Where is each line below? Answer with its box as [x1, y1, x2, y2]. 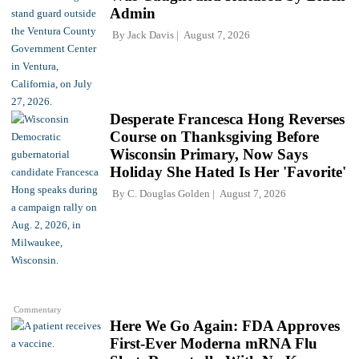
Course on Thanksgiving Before [110, 128, 319, 146]
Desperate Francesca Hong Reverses [110, 111, 345, 128]
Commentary [14, 305, 63, 315]
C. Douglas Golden [127, 188, 210, 200]
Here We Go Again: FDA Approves [110, 317, 340, 335]
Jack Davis [127, 29, 174, 42]
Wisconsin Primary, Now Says [110, 146, 308, 163]
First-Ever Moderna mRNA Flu [110, 335, 317, 353]
